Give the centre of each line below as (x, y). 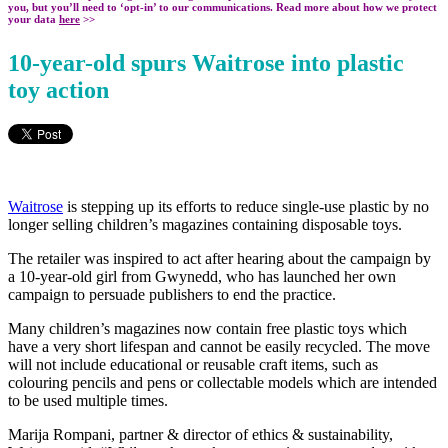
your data (33, 18)
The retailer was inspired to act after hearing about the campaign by (219, 258)
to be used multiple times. (88, 400)
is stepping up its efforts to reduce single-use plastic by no (246, 206)
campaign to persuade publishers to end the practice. (172, 294)
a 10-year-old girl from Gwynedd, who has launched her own (202, 276)
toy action (58, 89)
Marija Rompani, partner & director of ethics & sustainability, (200, 434)
